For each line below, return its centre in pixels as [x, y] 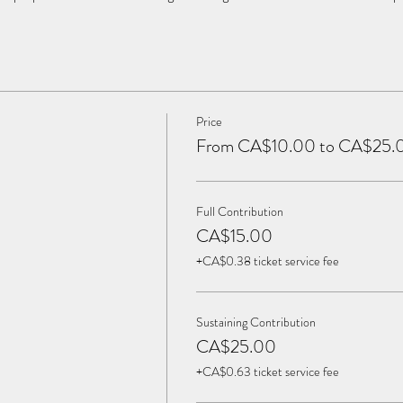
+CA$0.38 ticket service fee [267, 261]
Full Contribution [239, 211]
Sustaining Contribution [255, 322]
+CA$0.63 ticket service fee [267, 372]
